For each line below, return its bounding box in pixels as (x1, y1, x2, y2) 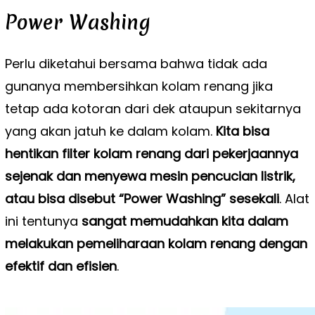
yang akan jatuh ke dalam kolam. (4, 122, 216, 140)
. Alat (278, 189, 309, 207)
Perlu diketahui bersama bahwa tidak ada (4, 54, 267, 72)
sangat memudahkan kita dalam (81, 212, 288, 230)
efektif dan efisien (4, 257, 117, 275)
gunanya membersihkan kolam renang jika (4, 77, 273, 95)
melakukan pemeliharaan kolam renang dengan (4, 234, 307, 252)
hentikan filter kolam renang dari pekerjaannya (4, 144, 298, 162)
